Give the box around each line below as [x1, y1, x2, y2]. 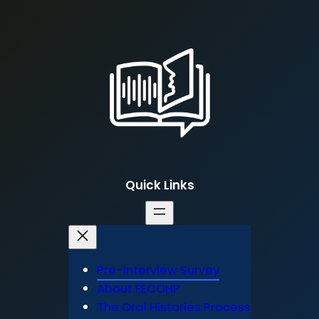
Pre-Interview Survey [97, 261, 219, 279]
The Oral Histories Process [97, 298, 251, 316]
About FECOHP [97, 280, 180, 298]
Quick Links [125, 176, 194, 194]
